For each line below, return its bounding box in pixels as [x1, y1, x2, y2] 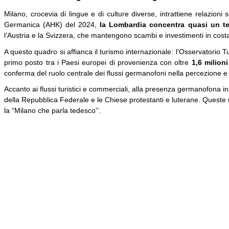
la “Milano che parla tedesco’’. [4, 106, 101, 115]
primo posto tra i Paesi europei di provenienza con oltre [4, 58, 192, 66]
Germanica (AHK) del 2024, [4, 20, 100, 29]
